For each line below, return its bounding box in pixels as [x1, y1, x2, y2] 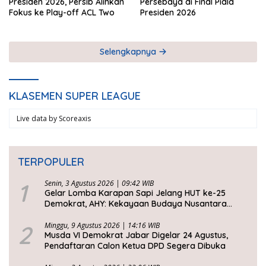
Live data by [17, 113, 59, 124]
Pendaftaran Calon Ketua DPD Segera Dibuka [45, 240, 226, 252]
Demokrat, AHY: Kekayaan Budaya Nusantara [45, 198, 227, 210]
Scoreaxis [59, 113, 91, 124]
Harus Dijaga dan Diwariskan [45, 209, 160, 220]
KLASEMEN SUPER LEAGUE [9, 89, 141, 103]
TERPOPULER [18, 155, 84, 169]
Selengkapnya [99, 46, 159, 58]
